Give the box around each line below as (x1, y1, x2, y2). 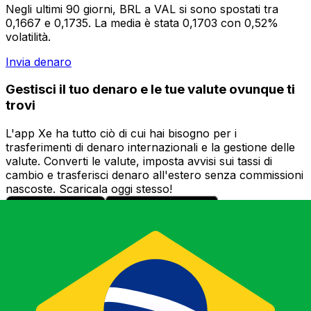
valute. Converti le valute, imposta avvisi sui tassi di (6, 154, 272, 169)
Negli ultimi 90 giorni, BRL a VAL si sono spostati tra (6, 1, 278, 16)
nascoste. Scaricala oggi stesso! (6, 182, 172, 196)
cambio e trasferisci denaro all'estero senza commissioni (6, 168, 303, 183)
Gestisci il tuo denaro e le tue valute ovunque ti (6, 81, 295, 98)
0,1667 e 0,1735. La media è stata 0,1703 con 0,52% (6, 15, 278, 30)
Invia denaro (6, 54, 72, 69)
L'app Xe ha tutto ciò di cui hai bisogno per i (6, 126, 237, 141)
